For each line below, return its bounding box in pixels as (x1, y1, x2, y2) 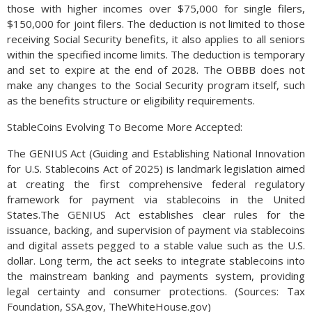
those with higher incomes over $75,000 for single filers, (7, 1, 305, 15)
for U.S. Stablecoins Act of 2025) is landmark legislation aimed (7, 162, 305, 175)
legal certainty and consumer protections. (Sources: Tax (7, 284, 305, 298)
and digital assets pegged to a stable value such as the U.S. (7, 238, 305, 252)
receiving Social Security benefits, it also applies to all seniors (7, 32, 305, 46)
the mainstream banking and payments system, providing (7, 269, 305, 283)
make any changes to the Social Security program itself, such (7, 78, 305, 92)
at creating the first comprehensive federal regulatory (7, 177, 305, 191)
